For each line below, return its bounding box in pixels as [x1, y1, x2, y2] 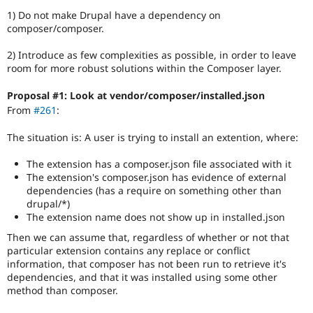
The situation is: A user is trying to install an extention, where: [7, 130, 298, 144]
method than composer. [7, 283, 118, 297]
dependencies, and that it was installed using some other [7, 270, 277, 284]
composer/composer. [7, 22, 104, 36]
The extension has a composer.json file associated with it [27, 156, 291, 170]
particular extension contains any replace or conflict [7, 243, 250, 257]
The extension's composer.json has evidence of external [27, 170, 286, 184]
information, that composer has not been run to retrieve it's [7, 256, 286, 270]
